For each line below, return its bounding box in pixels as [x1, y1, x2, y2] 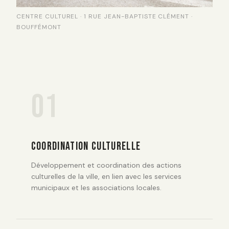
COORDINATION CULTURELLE [31, 139, 141, 153]
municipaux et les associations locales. [31, 183, 162, 193]
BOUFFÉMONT [16, 22, 61, 31]
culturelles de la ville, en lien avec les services [31, 172, 181, 181]
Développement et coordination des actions [31, 161, 181, 170]
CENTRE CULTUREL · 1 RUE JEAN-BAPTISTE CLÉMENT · [16, 12, 193, 20]
